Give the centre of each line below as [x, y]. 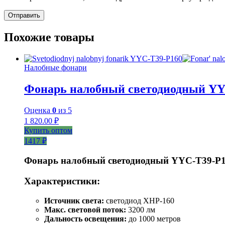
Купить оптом [48, 130]
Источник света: [74, 200]
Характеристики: [62, 181]
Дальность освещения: [85, 218]
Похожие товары [49, 37]
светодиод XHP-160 [139, 200]
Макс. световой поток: [85, 209]
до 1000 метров [154, 218]
